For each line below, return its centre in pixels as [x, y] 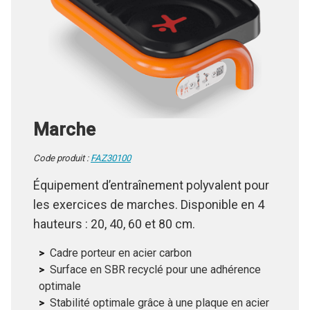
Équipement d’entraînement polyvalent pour [151, 194]
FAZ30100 [111, 167]
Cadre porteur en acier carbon [121, 262]
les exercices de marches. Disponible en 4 [149, 213]
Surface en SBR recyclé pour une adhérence [155, 278]
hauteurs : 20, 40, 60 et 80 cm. [114, 232]
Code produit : [62, 167]
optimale [60, 295]
